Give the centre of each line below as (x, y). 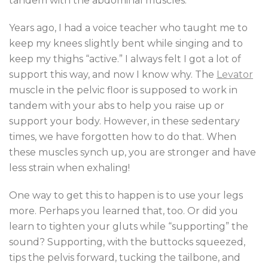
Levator (235, 74)
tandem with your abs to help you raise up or (117, 106)
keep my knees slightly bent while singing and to (126, 43)
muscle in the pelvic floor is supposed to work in (123, 90)
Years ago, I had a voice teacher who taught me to (128, 28)
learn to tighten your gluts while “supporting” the (129, 226)
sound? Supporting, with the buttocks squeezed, (127, 242)
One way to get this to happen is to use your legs (126, 195)
